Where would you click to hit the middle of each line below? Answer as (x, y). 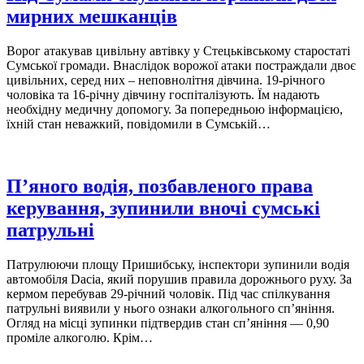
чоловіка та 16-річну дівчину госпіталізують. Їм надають (163, 95)
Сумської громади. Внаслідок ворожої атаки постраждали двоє (181, 66)
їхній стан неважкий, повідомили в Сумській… (139, 124)
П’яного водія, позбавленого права (160, 186)
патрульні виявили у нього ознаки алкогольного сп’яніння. (171, 309)
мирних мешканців (92, 17)
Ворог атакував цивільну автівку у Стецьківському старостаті (178, 51)
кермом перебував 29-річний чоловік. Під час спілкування (168, 294)
